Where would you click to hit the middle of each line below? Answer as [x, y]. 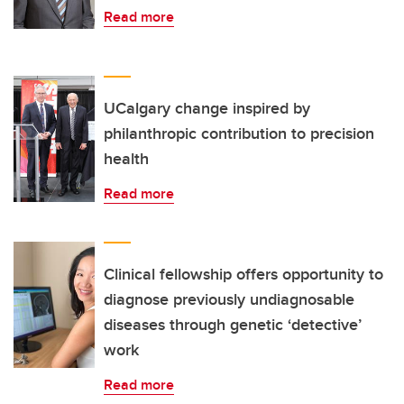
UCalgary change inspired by [207, 109]
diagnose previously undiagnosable [229, 300]
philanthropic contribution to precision [239, 134]
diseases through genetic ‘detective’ [233, 325]
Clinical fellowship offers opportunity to [243, 275]
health [126, 159]
